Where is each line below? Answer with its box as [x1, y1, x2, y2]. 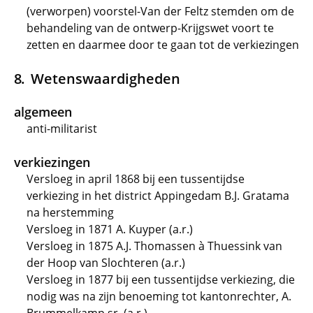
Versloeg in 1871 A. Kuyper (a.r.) [27, 221, 193, 237]
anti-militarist [27, 121, 97, 136]
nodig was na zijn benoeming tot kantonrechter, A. [27, 289, 291, 304]
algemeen [14, 103, 72, 120]
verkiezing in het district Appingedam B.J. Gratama [27, 188, 289, 203]
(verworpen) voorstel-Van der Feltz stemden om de [27, 3, 294, 19]
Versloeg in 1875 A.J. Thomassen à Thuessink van [27, 238, 282, 254]
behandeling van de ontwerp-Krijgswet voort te [27, 20, 274, 36]
